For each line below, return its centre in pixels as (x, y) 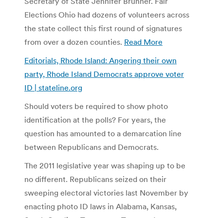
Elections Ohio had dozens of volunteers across (107, 14)
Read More (143, 42)
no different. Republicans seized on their (95, 179)
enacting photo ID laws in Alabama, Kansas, (100, 206)
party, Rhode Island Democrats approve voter (104, 74)
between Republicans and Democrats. (91, 147)
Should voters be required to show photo (96, 106)
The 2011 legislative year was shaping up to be (105, 165)
